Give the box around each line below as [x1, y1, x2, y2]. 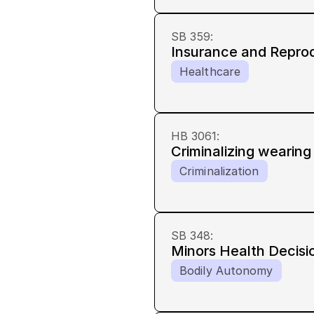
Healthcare [179, 64, 240, 78]
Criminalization [179, 164, 259, 178]
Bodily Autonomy [179, 264, 273, 278]
